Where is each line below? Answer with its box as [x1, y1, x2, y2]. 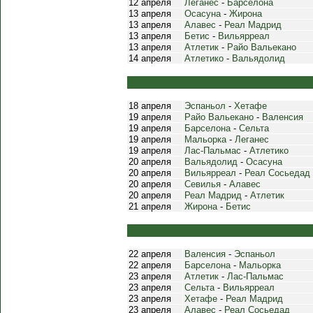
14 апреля [129, 53, 171, 64]
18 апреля [129, 101, 171, 111]
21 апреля [129, 201, 171, 212]
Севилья [184, 179, 221, 189]
